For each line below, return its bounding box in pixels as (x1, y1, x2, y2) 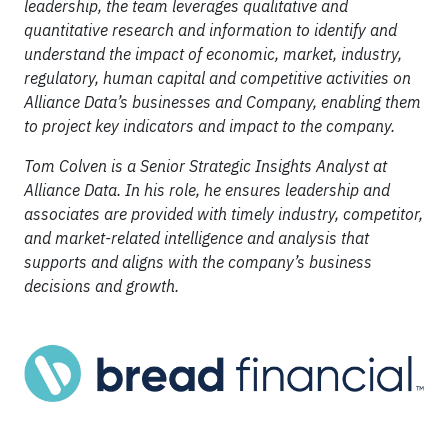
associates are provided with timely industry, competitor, (24, 204, 423, 224)
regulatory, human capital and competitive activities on (24, 68, 411, 88)
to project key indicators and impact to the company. (24, 116, 399, 136)
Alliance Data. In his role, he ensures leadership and (24, 180, 390, 200)
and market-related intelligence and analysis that (24, 228, 369, 248)
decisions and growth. (24, 276, 179, 296)
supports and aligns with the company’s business (24, 252, 372, 272)
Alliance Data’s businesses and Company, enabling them (24, 92, 421, 112)
